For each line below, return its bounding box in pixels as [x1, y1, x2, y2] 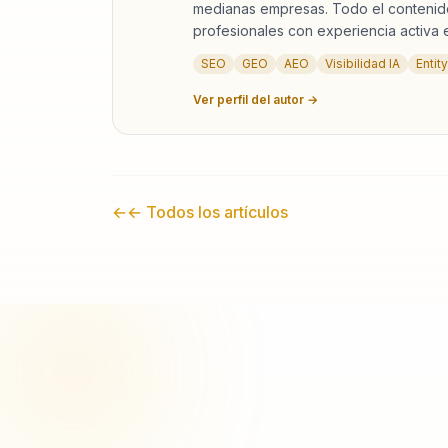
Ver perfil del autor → [193, 92, 318, 107]
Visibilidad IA [325, 56, 400, 71]
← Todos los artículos [127, 202, 288, 222]
